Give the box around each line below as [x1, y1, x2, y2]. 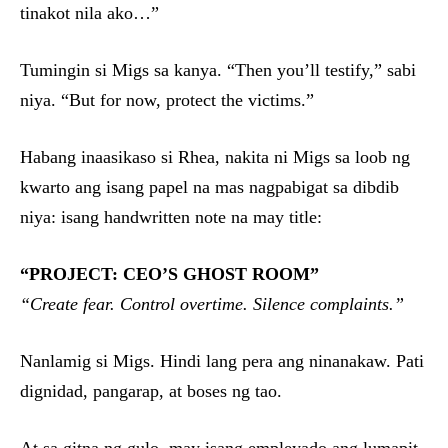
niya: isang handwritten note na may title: [20, 207, 322, 228]
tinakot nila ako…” [20, 3, 159, 24]
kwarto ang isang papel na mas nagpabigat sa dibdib [20, 177, 399, 198]
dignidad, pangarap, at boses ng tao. [20, 381, 282, 402]
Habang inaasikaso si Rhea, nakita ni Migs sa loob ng [20, 147, 410, 168]
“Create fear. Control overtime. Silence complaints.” [20, 294, 404, 315]
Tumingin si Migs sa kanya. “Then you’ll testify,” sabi [20, 60, 416, 81]
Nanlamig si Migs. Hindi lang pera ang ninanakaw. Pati [20, 351, 424, 372]
